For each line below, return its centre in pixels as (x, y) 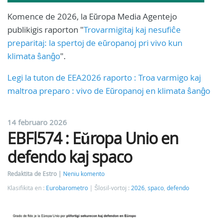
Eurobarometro (67, 188)
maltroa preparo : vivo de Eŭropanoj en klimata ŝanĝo (109, 90)
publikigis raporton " (45, 29)
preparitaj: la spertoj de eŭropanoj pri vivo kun (95, 43)
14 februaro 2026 (37, 122)
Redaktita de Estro (33, 174)
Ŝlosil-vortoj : (113, 188)
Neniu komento (84, 174)
